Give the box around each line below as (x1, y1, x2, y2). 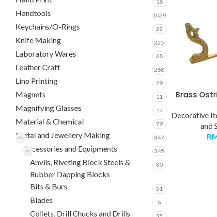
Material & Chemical (15, 117, 84, 126)
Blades (30, 195, 53, 204)
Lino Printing (15, 76, 58, 85)
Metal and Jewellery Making (15, 130, 110, 139)
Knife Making (15, 35, 61, 45)
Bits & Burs (30, 182, 67, 191)
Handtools (15, 8, 51, 17)
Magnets (15, 90, 46, 99)
